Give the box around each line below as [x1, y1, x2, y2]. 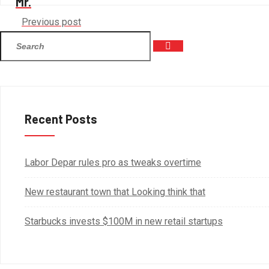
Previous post [22, 16, 81, 28]
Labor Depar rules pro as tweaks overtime [25, 157, 201, 169]
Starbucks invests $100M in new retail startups [25, 216, 223, 228]
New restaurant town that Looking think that [25, 186, 205, 198]
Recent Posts [25, 112, 97, 127]
